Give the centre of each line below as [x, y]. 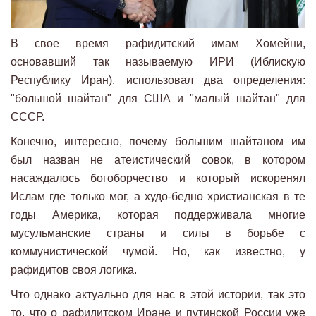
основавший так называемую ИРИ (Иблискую [158, 61]
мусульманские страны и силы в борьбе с [158, 233]
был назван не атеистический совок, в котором [158, 159]
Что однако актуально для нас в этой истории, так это [158, 294]
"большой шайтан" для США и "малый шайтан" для [158, 98]
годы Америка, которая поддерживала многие [158, 214]
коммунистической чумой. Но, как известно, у [158, 251]
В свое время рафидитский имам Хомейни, [158, 43]
